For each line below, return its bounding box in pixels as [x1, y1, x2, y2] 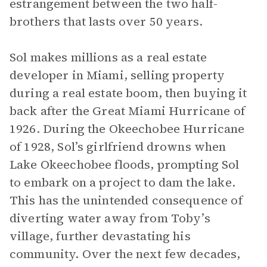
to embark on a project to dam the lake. [10, 174, 235, 191]
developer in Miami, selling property [10, 67, 225, 83]
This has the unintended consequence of [10, 192, 243, 209]
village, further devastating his [10, 228, 191, 244]
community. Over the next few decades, [10, 246, 241, 262]
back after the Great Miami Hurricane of [10, 103, 245, 119]
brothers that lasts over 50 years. [10, 13, 203, 30]
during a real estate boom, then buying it [10, 85, 247, 101]
